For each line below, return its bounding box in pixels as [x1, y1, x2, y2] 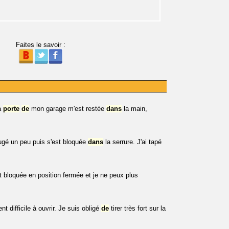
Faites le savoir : [15, 41, 65, 49]
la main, [122, 105, 147, 112]
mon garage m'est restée [29, 105, 106, 112]
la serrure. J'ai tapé [103, 138, 162, 146]
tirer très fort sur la [109, 204, 166, 212]
